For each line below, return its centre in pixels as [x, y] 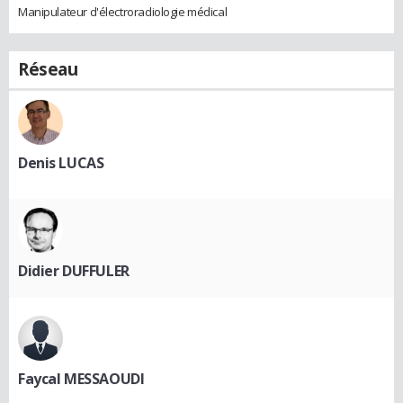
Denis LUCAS [61, 162]
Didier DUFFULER [74, 270]
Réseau [48, 69]
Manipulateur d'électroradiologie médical [123, 11]
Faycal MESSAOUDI [81, 378]
